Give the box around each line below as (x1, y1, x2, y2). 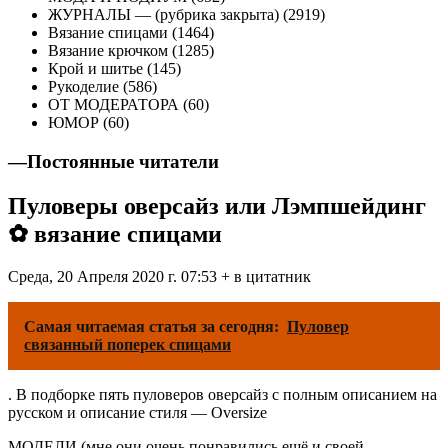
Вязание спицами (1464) (48, 24, 214, 42)
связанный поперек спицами (24, 335, 231, 353)
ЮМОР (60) (48, 114, 129, 132)
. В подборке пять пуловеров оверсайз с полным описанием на (8, 385, 437, 403)
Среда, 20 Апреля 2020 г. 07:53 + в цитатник (8, 267, 311, 285)
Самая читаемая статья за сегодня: (24, 317, 279, 335)
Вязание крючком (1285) (48, 42, 214, 60)
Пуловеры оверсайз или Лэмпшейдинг (8, 192, 426, 219)
